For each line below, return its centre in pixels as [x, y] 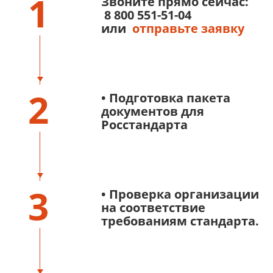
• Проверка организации [180, 194]
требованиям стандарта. [180, 221]
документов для [153, 111]
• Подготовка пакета [166, 98]
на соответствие [153, 207]
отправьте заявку [188, 28]
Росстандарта [144, 125]
